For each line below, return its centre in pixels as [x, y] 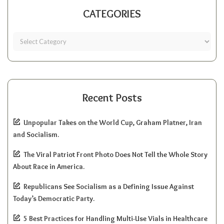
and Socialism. [36, 134]
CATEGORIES [112, 13]
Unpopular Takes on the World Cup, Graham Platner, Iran [113, 122]
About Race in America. [49, 166]
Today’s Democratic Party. [54, 198]
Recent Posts [112, 97]
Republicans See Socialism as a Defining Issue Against [109, 186]
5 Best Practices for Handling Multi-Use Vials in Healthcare [115, 218]
